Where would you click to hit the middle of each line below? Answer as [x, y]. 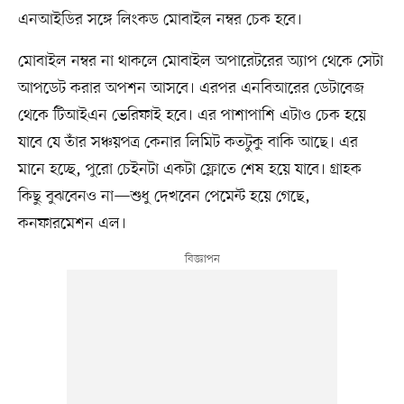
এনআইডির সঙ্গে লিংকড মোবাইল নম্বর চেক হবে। [160, 20]
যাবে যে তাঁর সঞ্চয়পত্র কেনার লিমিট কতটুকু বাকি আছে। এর [188, 143]
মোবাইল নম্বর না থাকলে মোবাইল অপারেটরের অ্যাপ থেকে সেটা [200, 62]
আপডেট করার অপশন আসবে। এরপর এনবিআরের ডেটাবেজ [191, 89]
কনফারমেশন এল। [72, 224]
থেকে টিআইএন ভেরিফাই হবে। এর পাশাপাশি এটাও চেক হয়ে [192, 116]
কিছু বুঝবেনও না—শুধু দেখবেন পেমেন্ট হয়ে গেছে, [164, 197]
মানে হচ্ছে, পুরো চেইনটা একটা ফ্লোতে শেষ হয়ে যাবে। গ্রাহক [189, 170]
